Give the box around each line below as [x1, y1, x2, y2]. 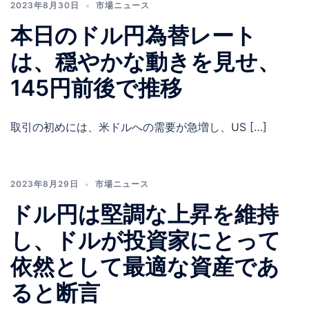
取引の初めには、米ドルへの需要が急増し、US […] [10, 120, 267, 134]
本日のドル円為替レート [10, 22, 257, 50]
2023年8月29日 [10, 179, 79, 190]
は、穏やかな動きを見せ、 [10, 48, 280, 76]
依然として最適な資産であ [10, 253, 279, 281]
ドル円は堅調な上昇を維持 [10, 201, 279, 228]
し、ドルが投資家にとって [10, 227, 281, 255]
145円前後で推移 [10, 74, 182, 102]
